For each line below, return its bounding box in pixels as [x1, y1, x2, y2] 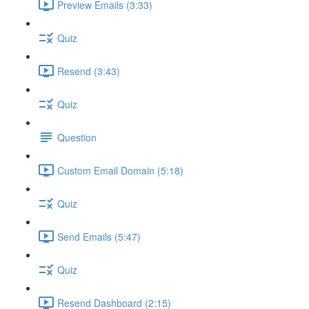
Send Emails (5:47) [57, 229, 141, 243]
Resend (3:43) [57, 63, 120, 78]
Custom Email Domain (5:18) [57, 163, 183, 177]
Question [57, 130, 97, 144]
